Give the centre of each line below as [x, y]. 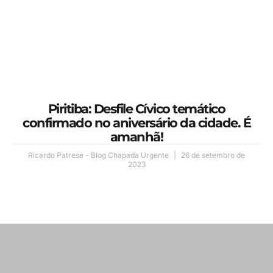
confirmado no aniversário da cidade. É [136, 122]
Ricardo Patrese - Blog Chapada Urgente [99, 155]
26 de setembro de [212, 155]
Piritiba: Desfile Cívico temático [136, 108]
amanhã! [136, 136]
